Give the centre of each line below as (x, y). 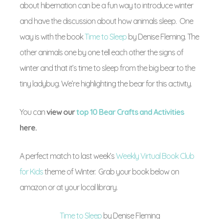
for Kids (31, 172)
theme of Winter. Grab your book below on (111, 172)
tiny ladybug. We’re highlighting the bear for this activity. (106, 84)
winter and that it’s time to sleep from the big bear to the (107, 68)
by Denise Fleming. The (163, 37)
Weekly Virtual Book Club (155, 156)
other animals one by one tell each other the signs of (101, 52)
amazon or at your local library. (68, 187)
